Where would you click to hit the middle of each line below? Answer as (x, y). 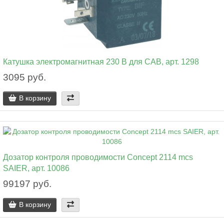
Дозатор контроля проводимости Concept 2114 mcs (98, 157)
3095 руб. (24, 77)
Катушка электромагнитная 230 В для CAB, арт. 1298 (101, 61)
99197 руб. (27, 184)
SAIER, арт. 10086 (36, 168)
